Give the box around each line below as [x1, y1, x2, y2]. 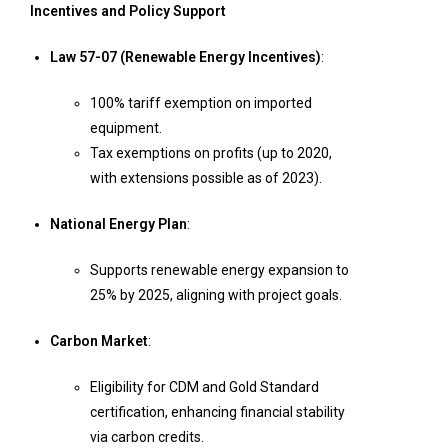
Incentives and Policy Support [30, 3, 226, 19]
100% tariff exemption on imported [90, 95, 312, 111]
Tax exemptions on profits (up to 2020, [90, 145, 332, 161]
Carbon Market [50, 333, 148, 349]
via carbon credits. [90, 429, 204, 445]
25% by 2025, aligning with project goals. [90, 287, 342, 303]
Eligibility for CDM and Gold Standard [90, 379, 319, 395]
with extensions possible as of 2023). [90, 170, 322, 186]
